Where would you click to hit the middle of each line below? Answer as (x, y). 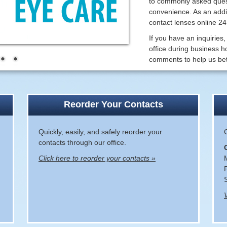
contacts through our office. (82, 142)
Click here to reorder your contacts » (97, 158)
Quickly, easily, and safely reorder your (100, 132)
